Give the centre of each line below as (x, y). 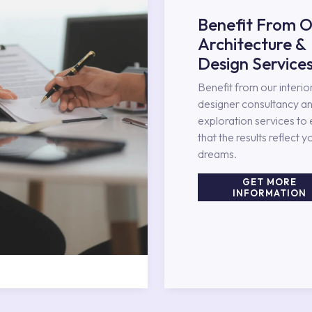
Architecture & (252, 44)
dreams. (217, 154)
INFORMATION (270, 193)
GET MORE (270, 182)
